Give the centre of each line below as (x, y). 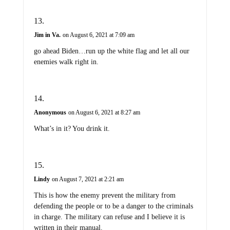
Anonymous (50, 113)
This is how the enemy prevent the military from (104, 196)
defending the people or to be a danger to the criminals (113, 206)
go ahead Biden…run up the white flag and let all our (111, 51)
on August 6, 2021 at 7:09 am (98, 35)
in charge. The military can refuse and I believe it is (109, 217)
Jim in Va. (47, 35)
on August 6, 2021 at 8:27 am (104, 113)
